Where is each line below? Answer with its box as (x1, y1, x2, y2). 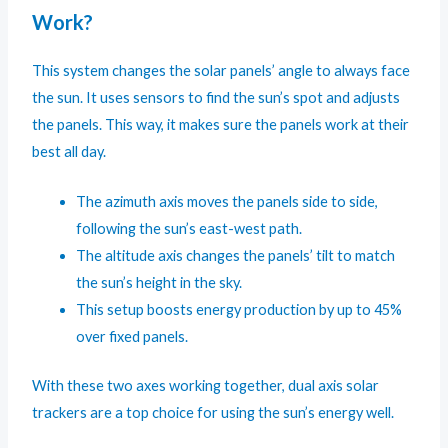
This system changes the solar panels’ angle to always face (32, 61, 411, 79)
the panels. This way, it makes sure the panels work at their (32, 115, 410, 133)
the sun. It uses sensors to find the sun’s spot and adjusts (32, 88, 401, 106)
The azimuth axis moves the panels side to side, (76, 192, 379, 210)
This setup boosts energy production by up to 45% (76, 300, 403, 318)
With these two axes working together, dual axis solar (32, 376, 380, 394)
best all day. (32, 142, 107, 160)
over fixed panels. (76, 327, 189, 345)
